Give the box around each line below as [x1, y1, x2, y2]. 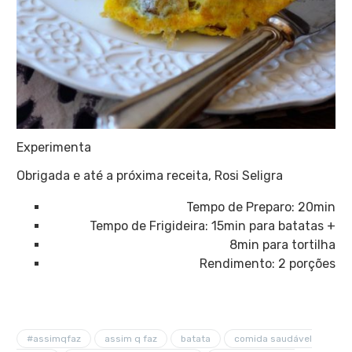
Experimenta [16, 139, 91, 155]
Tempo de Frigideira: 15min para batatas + [90, 218, 336, 233]
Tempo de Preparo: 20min [186, 199, 336, 214]
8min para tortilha [229, 236, 336, 252]
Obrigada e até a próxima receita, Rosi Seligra [16, 167, 283, 183]
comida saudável [233, 332, 312, 344]
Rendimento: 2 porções [200, 255, 336, 271]
